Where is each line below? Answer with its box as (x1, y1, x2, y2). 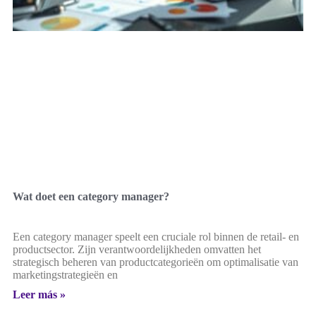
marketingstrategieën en (13, 269, 118, 281)
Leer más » (13, 288, 66, 301)
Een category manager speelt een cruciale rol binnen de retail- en (13, 231, 299, 243)
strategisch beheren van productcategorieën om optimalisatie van (13, 256, 298, 269)
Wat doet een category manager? (13, 190, 169, 203)
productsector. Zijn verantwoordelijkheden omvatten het (13, 243, 261, 256)
